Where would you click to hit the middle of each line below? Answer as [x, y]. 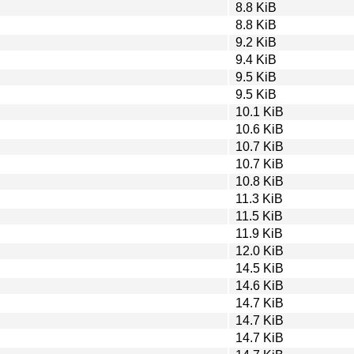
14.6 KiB [260, 285]
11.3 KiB [259, 198]
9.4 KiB [256, 59]
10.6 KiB [260, 129]
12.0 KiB [260, 250]
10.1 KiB [260, 111]
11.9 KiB [259, 233]
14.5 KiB [260, 268]
